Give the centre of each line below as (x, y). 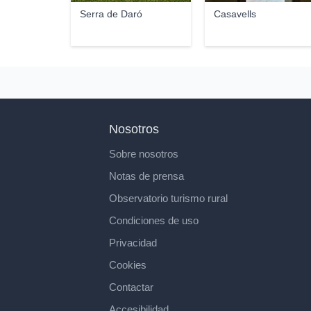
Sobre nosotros (144, 154)
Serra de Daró (111, 14)
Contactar (131, 287)
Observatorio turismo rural (168, 198)
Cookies (128, 265)
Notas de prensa (146, 176)
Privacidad (133, 243)
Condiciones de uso (154, 220)
